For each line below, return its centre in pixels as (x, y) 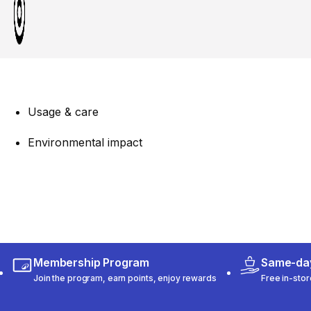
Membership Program (92, 262)
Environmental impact (85, 143)
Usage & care (63, 112)
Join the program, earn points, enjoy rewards (125, 278)
